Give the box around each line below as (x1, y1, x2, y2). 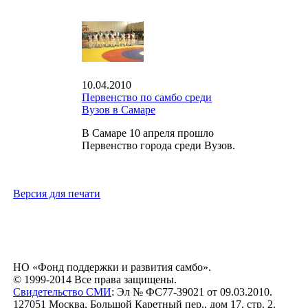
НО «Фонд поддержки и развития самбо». (13, 261, 211, 273)
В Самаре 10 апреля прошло (82, 127, 214, 140)
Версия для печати (13, 188, 100, 200)
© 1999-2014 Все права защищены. (13, 274, 177, 285)
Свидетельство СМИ (13, 286, 111, 298)
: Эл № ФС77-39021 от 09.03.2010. (111, 286, 272, 298)
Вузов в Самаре (82, 104, 155, 116)
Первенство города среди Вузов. (82, 140, 235, 152)
